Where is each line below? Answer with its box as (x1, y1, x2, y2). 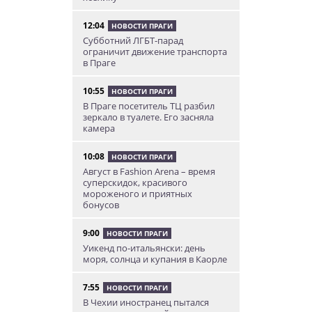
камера (83, 122, 115, 135)
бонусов (83, 198, 119, 212)
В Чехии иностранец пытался (83, 296, 209, 309)
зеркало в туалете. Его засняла (83, 111, 214, 124)
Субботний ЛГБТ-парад (83, 34, 183, 47)
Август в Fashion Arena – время (83, 165, 215, 178)
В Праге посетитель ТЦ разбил (83, 100, 214, 113)
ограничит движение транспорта (83, 45, 227, 58)
